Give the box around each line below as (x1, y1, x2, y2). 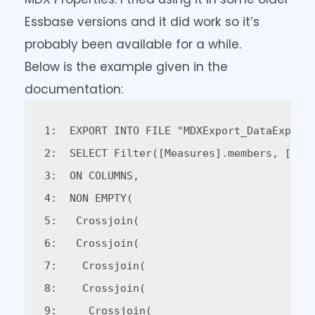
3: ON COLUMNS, (44, 169, 158, 183)
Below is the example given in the (25, 58, 228, 76)
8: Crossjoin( (44, 282, 158, 295)
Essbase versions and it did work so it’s (25, 13, 259, 31)
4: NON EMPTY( (44, 192, 146, 205)
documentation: (25, 81, 123, 98)
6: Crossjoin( (44, 237, 152, 250)
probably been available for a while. (25, 36, 241, 53)
